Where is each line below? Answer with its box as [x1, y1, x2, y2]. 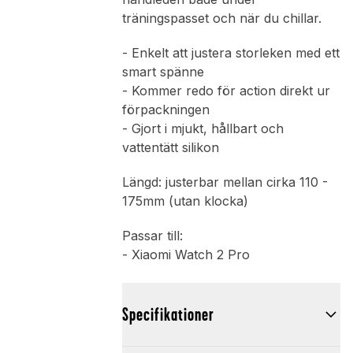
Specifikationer [121, 304, 214, 325]
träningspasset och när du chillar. [121, 10, 321, 27]
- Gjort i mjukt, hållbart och [121, 121, 284, 137]
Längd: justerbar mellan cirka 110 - [121, 174, 328, 191]
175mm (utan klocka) [121, 193, 248, 210]
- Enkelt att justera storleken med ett [121, 45, 340, 61]
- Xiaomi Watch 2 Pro [121, 247, 250, 263]
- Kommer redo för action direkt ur [121, 83, 330, 99]
